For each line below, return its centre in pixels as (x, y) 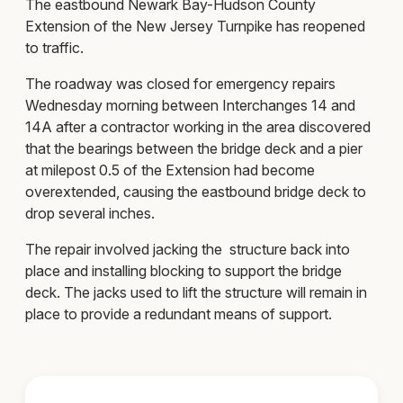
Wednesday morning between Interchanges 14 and (190, 105)
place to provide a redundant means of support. (180, 313)
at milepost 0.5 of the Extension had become (170, 170)
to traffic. (54, 47)
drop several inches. (94, 213)
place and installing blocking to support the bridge (184, 270)
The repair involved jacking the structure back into (188, 249)
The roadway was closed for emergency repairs (180, 83)
